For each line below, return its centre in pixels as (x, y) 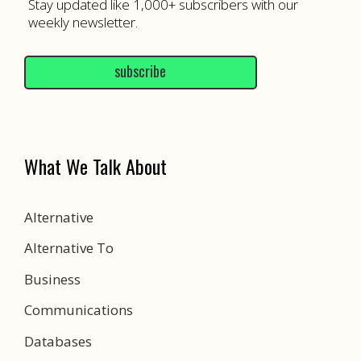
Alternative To (69, 248)
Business (52, 279)
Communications (79, 310)
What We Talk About (95, 166)
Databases (58, 341)
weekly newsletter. (83, 22)
